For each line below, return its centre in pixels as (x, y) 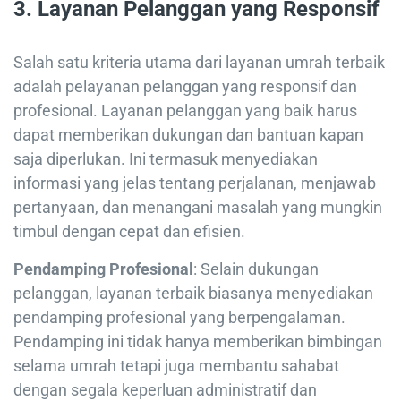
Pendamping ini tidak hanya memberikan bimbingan (198, 342)
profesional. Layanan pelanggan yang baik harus (185, 111)
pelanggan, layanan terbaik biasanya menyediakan (193, 294)
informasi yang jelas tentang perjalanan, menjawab (195, 183)
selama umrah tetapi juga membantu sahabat (176, 366)
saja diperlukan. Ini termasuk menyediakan (166, 159)
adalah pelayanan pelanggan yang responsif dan (185, 87)
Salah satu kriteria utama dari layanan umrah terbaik (199, 63)
